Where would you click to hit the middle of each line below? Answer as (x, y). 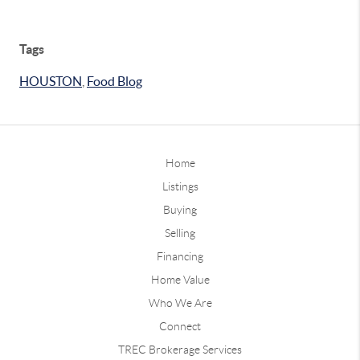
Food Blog (115, 81)
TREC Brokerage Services (180, 350)
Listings (180, 187)
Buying (180, 210)
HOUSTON (51, 81)
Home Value (180, 280)
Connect (180, 327)
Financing (180, 257)
